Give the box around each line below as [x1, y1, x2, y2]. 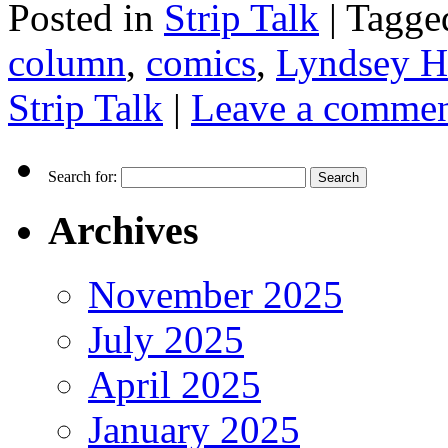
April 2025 [88, 363, 261, 407]
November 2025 [88, 273, 343, 317]
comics [146, 40, 256, 84]
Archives [48, 207, 199, 253]
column [8, 40, 126, 84]
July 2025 [88, 318, 244, 362]
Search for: [48, 167, 117, 185]
